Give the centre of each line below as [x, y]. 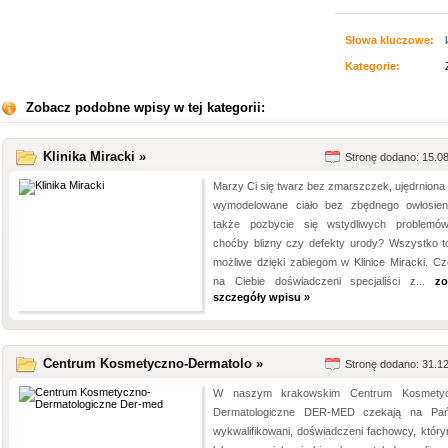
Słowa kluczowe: [389, 40]
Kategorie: [372, 66]
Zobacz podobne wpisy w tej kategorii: [145, 107]
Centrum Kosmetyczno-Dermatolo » [153, 363]
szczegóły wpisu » [261, 297]
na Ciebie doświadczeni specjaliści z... [324, 281]
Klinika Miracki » [94, 156]
